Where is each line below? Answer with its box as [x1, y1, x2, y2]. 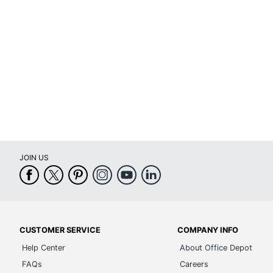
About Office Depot [180, 243, 253, 252]
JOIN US [19, 153, 49, 162]
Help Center [22, 243, 65, 252]
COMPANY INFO [177, 225, 239, 235]
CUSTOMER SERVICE [19, 225, 101, 235]
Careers [180, 260, 209, 269]
